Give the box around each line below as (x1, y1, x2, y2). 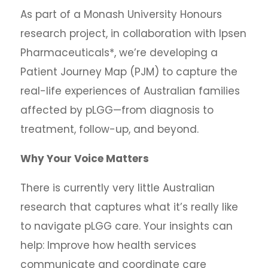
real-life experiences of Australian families (20, 84, 240, 98)
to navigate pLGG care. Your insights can (20, 219, 233, 233)
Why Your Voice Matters (20, 151, 149, 166)
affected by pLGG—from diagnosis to (20, 103, 214, 117)
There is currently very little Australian (20, 181, 215, 195)
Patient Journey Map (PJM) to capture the (20, 65, 237, 79)
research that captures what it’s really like (20, 200, 238, 214)
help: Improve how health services (20, 238, 196, 252)
